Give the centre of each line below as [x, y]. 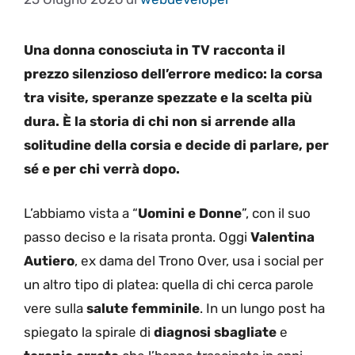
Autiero [49, 260]
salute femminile [143, 308]
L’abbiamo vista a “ [81, 213]
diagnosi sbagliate [215, 332]
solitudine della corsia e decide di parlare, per [176, 145]
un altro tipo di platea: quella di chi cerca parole [169, 284]
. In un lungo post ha [262, 308]
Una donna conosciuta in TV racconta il [155, 50]
